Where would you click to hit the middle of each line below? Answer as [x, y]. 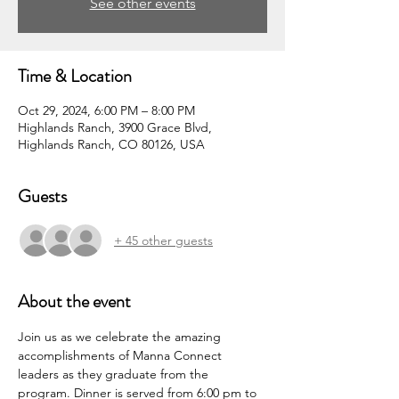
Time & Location [75, 76]
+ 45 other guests [163, 240]
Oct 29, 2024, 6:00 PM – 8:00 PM [106, 110]
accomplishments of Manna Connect [122, 355]
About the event [74, 301]
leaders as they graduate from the [115, 374]
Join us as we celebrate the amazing [121, 337]
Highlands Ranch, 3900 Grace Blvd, [115, 127]
